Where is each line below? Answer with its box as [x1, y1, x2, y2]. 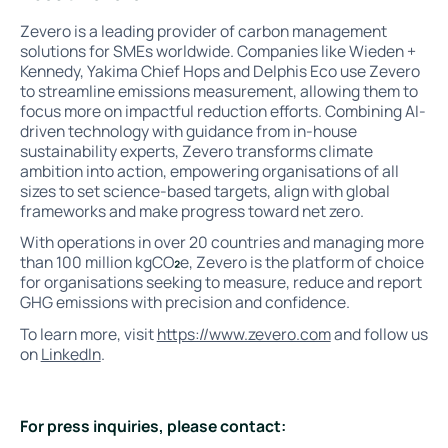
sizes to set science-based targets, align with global [19, 179, 390, 202]
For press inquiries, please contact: [19, 414, 286, 437]
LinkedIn [40, 343, 101, 366]
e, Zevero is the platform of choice [179, 251, 424, 274]
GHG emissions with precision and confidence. [19, 291, 350, 314]
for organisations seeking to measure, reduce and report [19, 271, 422, 294]
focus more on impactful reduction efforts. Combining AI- [19, 99, 426, 122]
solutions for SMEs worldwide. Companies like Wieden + [19, 39, 416, 62]
